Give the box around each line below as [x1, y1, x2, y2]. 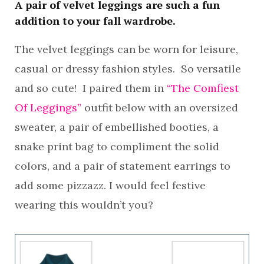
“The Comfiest [167, 81, 239, 95]
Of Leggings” [15, 100, 81, 114]
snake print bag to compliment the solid [15, 139, 219, 153]
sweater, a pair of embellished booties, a [15, 120, 219, 134]
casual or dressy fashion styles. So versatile [15, 61, 241, 75]
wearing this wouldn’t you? [15, 197, 153, 212]
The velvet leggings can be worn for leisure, [15, 42, 238, 56]
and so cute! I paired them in [15, 81, 167, 95]
